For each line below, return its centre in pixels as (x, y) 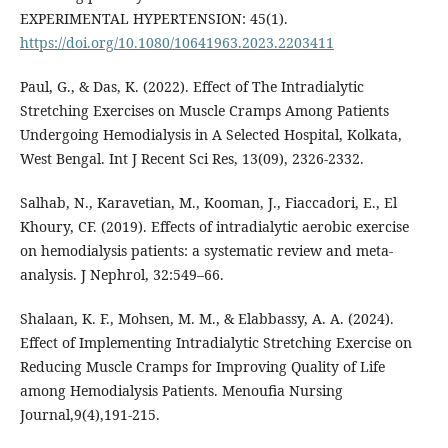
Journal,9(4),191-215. (89, 414)
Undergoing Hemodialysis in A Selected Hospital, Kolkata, (210, 134)
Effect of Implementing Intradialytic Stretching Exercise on (215, 342)
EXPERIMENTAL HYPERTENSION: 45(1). (153, 18)
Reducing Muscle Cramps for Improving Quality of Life (202, 366)
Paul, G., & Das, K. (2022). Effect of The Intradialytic (191, 86)
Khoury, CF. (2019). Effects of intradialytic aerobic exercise (214, 226)
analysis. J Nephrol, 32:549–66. (121, 274)
